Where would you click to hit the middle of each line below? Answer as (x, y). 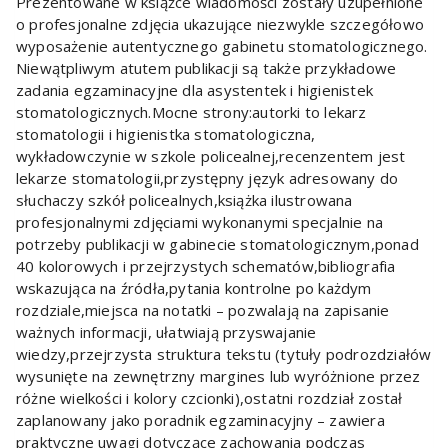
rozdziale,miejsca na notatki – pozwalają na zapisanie (203, 310)
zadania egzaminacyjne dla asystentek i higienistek (195, 90)
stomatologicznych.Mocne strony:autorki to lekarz (191, 112)
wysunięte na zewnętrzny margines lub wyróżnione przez (218, 376)
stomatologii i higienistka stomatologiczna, (166, 134)
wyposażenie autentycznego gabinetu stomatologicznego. (222, 46)
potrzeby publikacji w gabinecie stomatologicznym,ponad (217, 244)
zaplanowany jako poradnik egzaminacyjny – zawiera (200, 420)
